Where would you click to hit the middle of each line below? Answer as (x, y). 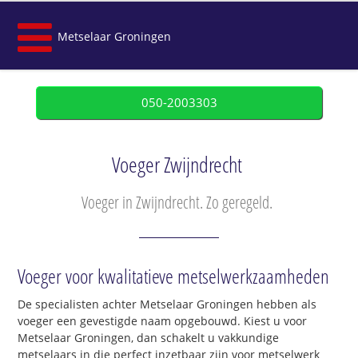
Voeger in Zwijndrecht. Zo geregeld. (177, 202)
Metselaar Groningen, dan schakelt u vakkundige (149, 338)
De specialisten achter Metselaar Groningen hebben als (167, 304)
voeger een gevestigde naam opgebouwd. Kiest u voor (163, 321)
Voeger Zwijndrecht (177, 165)
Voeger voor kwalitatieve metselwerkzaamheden (174, 276)
